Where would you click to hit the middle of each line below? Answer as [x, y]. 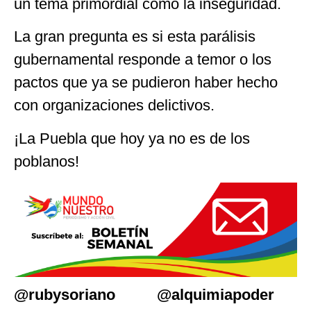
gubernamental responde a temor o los [143, 60]
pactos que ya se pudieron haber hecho [146, 83]
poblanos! [47, 161]
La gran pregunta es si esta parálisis [135, 37]
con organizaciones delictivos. [114, 106]
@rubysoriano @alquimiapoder [144, 295]
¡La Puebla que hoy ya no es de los [132, 138]
